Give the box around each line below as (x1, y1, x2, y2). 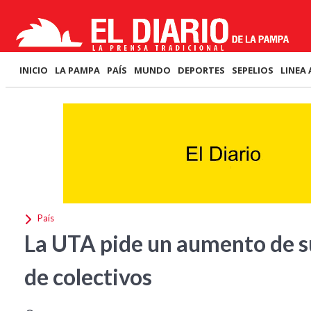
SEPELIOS (232, 64, 274, 76)
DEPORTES (178, 64, 225, 76)
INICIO (19, 64, 48, 76)
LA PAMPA (55, 64, 100, 76)
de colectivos (24, 263, 152, 290)
